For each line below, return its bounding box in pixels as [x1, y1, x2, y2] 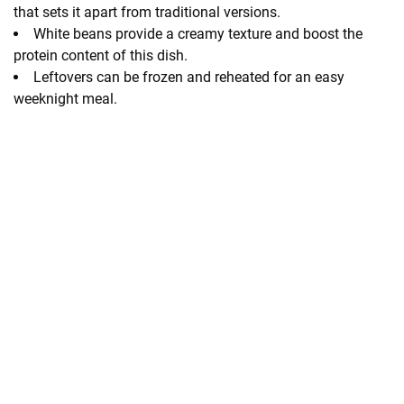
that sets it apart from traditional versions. [14, 3, 280, 21]
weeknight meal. [14, 89, 117, 107]
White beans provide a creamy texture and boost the [33, 24, 363, 42]
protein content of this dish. [14, 46, 188, 64]
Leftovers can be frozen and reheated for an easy [33, 68, 344, 86]
